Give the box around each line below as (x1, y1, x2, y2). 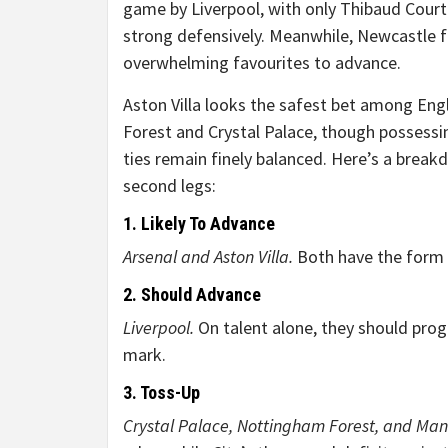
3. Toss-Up (123, 382, 200, 403)
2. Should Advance (123, 284, 261, 305)
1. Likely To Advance (123, 213, 275, 234)
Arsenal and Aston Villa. (123, 245, 297, 268)
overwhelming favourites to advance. (123, 51, 401, 74)
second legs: (123, 174, 216, 197)
